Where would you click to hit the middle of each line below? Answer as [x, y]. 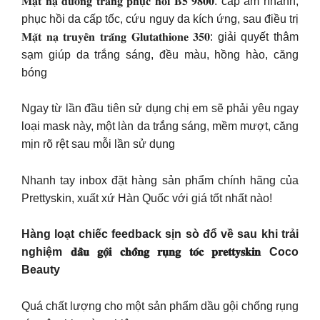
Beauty [41, 270]
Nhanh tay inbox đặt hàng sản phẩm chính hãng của [160, 180]
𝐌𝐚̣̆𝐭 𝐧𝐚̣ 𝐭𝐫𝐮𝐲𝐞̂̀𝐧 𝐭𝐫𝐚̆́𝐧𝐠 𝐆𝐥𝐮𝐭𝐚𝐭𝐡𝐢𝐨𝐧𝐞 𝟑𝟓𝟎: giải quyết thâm [160, 36]
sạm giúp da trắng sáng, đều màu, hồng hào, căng [160, 54]
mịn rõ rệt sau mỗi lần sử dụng [98, 144]
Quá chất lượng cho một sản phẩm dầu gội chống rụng [160, 306]
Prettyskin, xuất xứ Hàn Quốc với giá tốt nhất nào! [147, 198]
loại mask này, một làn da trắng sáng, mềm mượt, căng [160, 126]
